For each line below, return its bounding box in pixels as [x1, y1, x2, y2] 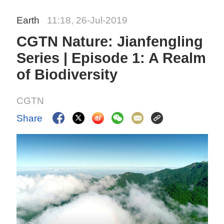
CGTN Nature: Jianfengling [16, 33, 203, 49]
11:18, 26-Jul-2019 [47, 15, 128, 25]
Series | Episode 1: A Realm [16, 50, 206, 66]
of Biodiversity [16, 66, 118, 82]
